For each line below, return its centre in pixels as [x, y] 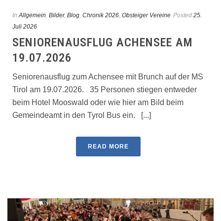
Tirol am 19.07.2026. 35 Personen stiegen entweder [105, 89]
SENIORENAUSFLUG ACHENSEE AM [103, 42]
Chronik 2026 [101, 15]
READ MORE [108, 146]
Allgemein [32, 15]
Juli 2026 [25, 26]
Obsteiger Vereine [146, 15]
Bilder [56, 15]
